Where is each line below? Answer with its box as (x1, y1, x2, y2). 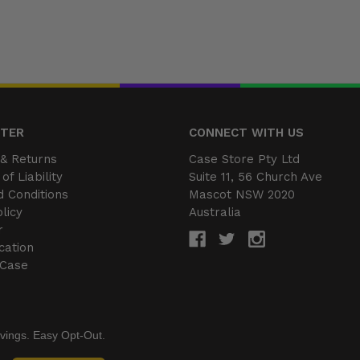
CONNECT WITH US (189, 125, 305, 140)
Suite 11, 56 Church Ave (189, 169, 323, 184)
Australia (189, 204, 242, 219)
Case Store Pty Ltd (189, 151, 301, 166)
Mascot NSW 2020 (189, 186, 296, 202)
